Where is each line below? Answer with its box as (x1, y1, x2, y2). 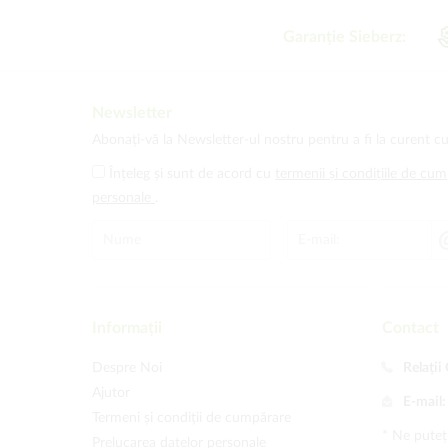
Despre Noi (92, 361, 162, 375)
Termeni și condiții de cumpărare (92, 411, 291, 425)
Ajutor (92, 386, 130, 400)
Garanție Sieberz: (282, 29, 406, 46)
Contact (382, 320, 439, 336)
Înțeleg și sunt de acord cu (109, 167, 275, 181)
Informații (92, 320, 162, 336)
